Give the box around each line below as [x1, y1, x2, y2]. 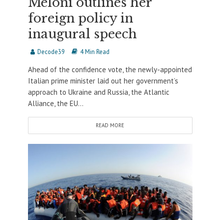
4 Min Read [80, 48, 110, 56]
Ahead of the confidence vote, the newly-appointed [27, 65, 192, 75]
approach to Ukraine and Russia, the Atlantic [27, 87, 169, 97]
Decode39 [37, 48, 65, 56]
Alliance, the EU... [27, 99, 83, 109]
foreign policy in [27, 11, 133, 27]
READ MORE [96, 122, 124, 129]
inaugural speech [27, 27, 137, 42]
